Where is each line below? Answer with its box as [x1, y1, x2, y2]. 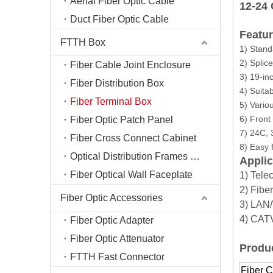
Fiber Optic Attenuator [70, 233, 164, 244]
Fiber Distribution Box [70, 78, 164, 88]
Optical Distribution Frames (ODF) [190, 151, 200, 161]
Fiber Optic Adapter [70, 215, 154, 225]
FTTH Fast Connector [70, 252, 165, 262]
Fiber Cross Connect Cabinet [70, 133, 196, 143]
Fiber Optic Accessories [60, 193, 163, 203]
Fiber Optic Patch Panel [70, 115, 173, 125]
